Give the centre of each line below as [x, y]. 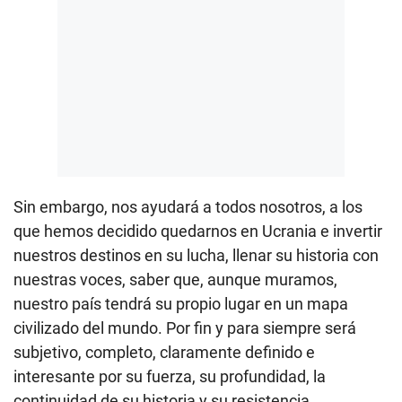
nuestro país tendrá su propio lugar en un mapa [181, 303]
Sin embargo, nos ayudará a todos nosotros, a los [188, 206]
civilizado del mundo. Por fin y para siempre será [185, 328]
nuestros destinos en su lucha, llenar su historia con [196, 255]
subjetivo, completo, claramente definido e [164, 352]
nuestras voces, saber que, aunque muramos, [175, 279]
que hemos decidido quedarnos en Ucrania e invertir [198, 231]
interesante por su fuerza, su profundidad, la [170, 376]
